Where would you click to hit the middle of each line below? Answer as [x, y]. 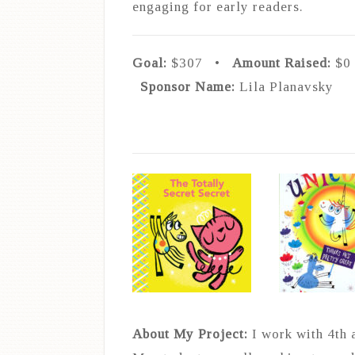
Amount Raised [280, 63]
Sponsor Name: [188, 87]
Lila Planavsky [284, 87]
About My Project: [190, 334]
